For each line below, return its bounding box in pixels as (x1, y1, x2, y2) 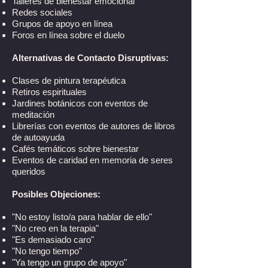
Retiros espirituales (12, 87, 87, 97)
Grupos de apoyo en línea (12, 19, 112, 29)
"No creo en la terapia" (12, 223, 99, 233)
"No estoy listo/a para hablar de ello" (12, 212, 152, 222)
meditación (12, 109, 54, 120)
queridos (12, 166, 45, 176)
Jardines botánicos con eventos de (12, 98, 148, 108)
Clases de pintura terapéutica (12, 75, 126, 86)
